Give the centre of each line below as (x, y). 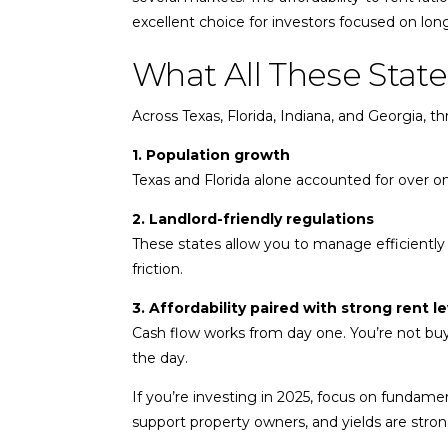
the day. (160, 357)
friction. (157, 268)
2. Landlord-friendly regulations (253, 218)
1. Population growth (211, 154)
